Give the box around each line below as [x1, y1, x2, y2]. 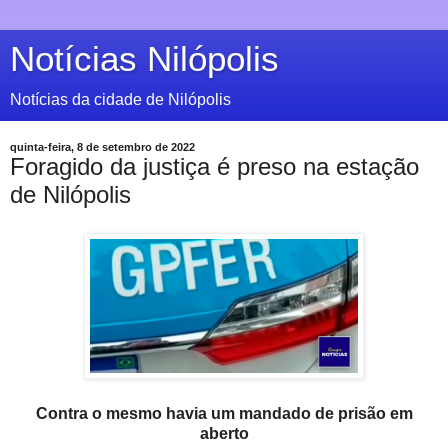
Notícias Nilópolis [10, 40, 279, 78]
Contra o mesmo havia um [35, 404, 239, 422]
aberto [199, 424, 249, 442]
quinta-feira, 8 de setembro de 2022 [10, 141, 195, 153]
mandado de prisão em [238, 404, 413, 422]
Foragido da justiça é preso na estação [10, 153, 419, 180]
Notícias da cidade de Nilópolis [10, 91, 231, 108]
